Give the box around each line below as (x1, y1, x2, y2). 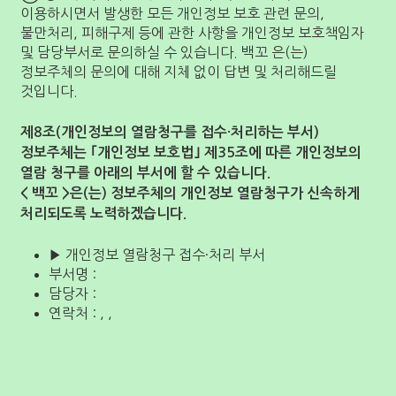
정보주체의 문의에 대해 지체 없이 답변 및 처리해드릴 (20, 65, 337, 79)
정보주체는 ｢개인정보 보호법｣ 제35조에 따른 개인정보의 (20, 146, 362, 159)
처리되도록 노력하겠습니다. (20, 207, 187, 220)
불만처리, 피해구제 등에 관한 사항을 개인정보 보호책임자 (20, 26, 364, 40)
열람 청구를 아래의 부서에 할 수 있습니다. (20, 166, 270, 179)
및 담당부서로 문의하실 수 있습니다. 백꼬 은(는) (20, 45, 308, 59)
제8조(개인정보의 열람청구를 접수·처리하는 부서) (20, 126, 319, 139)
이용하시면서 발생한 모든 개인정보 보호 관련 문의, (20, 6, 324, 20)
